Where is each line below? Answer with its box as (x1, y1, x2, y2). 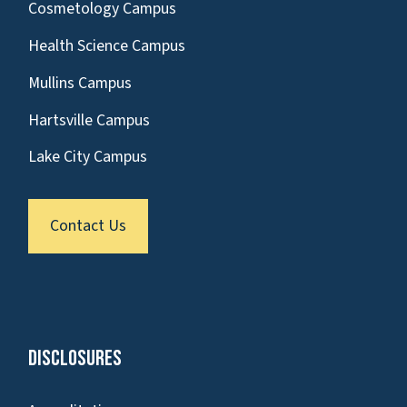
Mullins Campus (28, 71, 132, 94)
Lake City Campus (28, 145, 147, 169)
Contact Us (50, 214, 126, 238)
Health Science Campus (28, 35, 185, 58)
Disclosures (28, 345, 122, 372)
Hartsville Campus (28, 108, 150, 132)
